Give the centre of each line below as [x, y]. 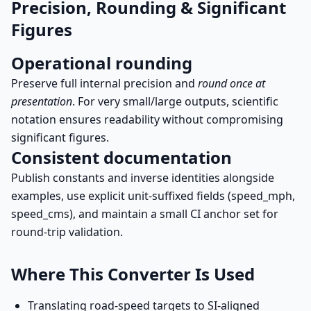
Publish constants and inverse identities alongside [143, 178]
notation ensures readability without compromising [147, 119]
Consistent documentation [121, 157]
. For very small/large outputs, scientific [175, 101]
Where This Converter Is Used [133, 274]
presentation [42, 101]
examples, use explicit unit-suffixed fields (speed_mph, [153, 196]
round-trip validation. [67, 232]
